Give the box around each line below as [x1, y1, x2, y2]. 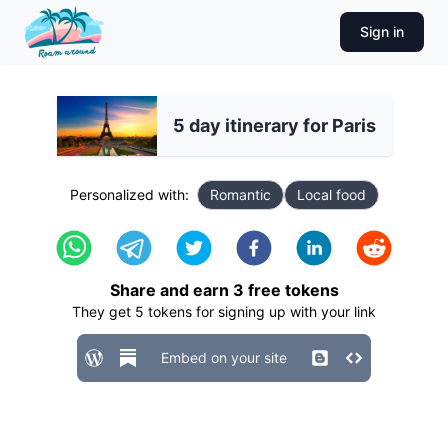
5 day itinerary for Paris [172, 115, 376, 136]
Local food [296, 186, 366, 203]
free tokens [243, 280, 339, 300]
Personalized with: [69, 186, 189, 203]
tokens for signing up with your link [144, 303, 376, 320]
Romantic [209, 186, 271, 203]
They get [72, 303, 135, 320]
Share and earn [109, 280, 233, 300]
